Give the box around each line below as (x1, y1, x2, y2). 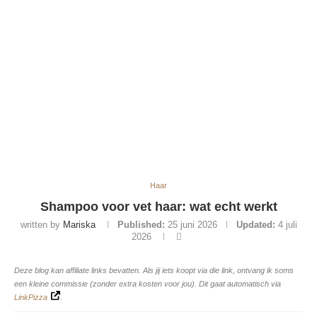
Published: (117, 219, 165, 231)
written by (20, 219, 63, 231)
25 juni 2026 (167, 219, 217, 231)
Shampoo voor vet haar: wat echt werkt (40, 200, 277, 214)
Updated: (236, 219, 275, 231)
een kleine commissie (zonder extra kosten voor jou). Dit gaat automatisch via (14, 279, 281, 289)
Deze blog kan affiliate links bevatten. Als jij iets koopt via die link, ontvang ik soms (14, 266, 294, 275)
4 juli (277, 219, 297, 231)
